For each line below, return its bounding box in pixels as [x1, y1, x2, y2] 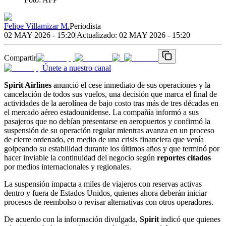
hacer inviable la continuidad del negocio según [4, 153, 157, 162]
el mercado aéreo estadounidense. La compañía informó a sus [4, 107, 199, 117]
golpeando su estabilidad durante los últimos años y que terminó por [4, 144, 219, 153]
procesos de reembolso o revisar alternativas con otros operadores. [4, 197, 213, 206]
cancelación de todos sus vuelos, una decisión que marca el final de [4, 89, 217, 98]
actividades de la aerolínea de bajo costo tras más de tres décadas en [4, 98, 218, 107]
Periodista [70, 21, 101, 30]
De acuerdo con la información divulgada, [4, 214, 140, 223]
